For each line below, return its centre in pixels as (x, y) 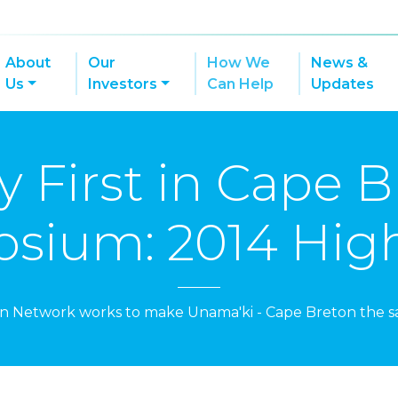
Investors (123, 84)
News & (339, 62)
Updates (342, 84)
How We (239, 62)
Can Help (240, 84)
